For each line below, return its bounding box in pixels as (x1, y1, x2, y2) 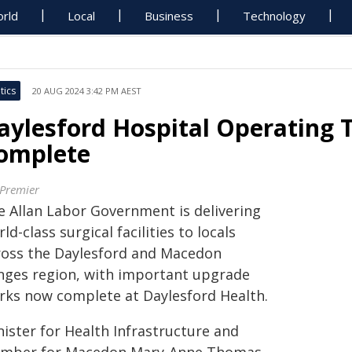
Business (145, 8, 194, 24)
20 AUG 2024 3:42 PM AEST (32, 85, 141, 97)
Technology (243, 8, 306, 24)
